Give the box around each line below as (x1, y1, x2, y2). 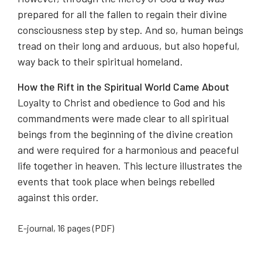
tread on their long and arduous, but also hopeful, (18, 39, 240, 53)
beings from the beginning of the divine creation (18, 127, 233, 141)
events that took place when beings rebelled (18, 175, 215, 188)
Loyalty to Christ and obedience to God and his (18, 96, 225, 109)
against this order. (18, 191, 99, 204)
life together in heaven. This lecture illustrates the (18, 159, 242, 173)
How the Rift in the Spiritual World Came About (18, 80, 229, 94)
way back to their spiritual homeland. (18, 55, 183, 68)
